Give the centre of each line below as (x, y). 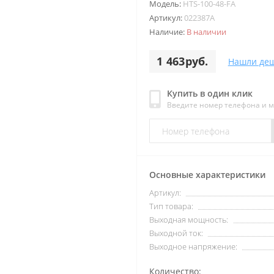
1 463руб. (183, 61)
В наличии (206, 32)
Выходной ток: (176, 233)
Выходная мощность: (189, 220)
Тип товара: (171, 206)
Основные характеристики (207, 175)
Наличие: (168, 32)
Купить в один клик (210, 93)
